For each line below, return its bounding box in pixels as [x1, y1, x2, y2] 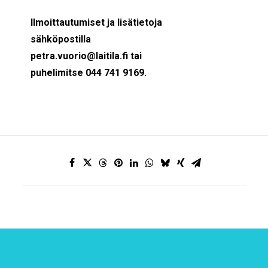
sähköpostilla [31, 33, 91, 45]
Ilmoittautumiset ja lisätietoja [31, 17, 162, 28]
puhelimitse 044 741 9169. [31, 67, 147, 78]
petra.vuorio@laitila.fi [31, 50, 128, 62]
